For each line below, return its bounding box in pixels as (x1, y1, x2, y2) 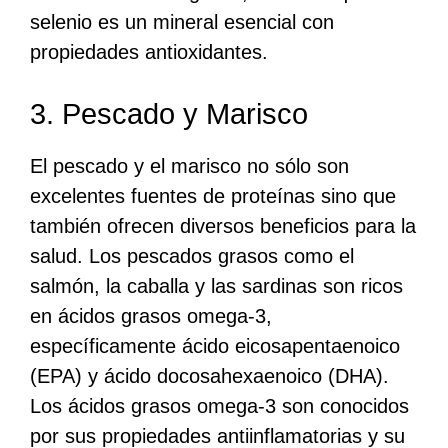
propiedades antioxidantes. (30, 40, 268, 63)
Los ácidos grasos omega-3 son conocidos (30, 394, 409, 417)
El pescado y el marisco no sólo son (30, 154, 349, 177)
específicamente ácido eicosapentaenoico (30, 334, 400, 357)
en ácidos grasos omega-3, (30, 304, 272, 327)
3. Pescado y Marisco (30, 97, 308, 130)
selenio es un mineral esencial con (30, 10, 334, 33)
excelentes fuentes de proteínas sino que (30, 184, 396, 207)
